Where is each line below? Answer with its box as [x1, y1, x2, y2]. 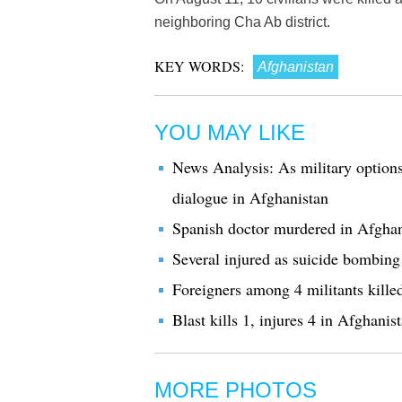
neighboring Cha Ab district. [154, 14, 330, 30]
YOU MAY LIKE [154, 120, 305, 144]
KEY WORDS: [154, 57, 244, 75]
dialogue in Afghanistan [172, 187, 328, 208]
